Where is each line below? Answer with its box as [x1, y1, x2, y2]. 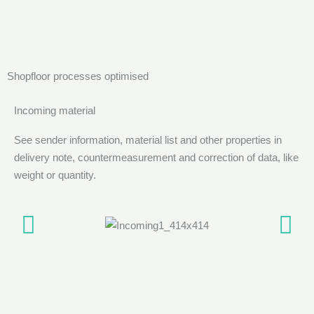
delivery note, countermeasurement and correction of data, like [14, 151, 299, 163]
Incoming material [14, 104, 95, 116]
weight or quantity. [14, 168, 96, 181]
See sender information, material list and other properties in [14, 133, 282, 146]
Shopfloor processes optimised [7, 69, 149, 82]
